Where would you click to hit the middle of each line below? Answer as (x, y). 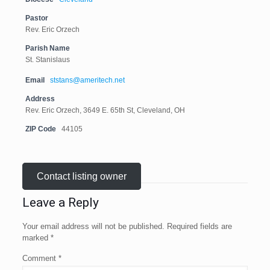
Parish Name (47, 48)
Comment (40, 258)
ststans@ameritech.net (87, 80)
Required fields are (199, 226)
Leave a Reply (60, 202)
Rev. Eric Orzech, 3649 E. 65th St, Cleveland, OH (105, 110)
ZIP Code (40, 129)
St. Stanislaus (47, 59)
